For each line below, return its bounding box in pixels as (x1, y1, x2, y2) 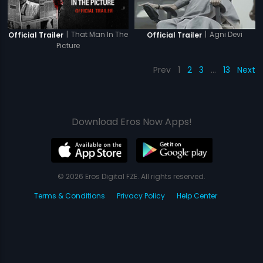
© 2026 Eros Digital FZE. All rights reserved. (58, 171, 205, 182)
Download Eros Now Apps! (71, 115, 192, 129)
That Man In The (71, 29, 129, 40)
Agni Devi (210, 29, 243, 40)
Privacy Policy (117, 191, 165, 201)
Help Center (177, 191, 217, 201)
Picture (56, 41, 80, 51)
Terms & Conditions (34, 191, 105, 201)
